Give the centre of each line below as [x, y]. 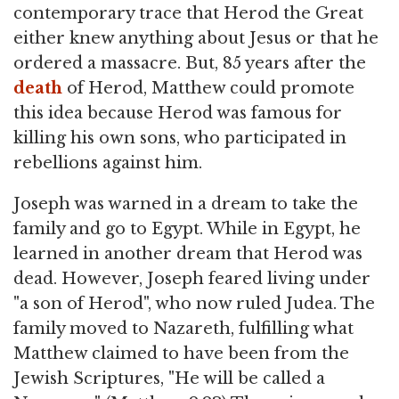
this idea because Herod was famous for [178, 113]
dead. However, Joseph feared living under [192, 278]
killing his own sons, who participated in [180, 138]
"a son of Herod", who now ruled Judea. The [194, 303]
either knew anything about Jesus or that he [196, 38]
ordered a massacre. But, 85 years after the [190, 63]
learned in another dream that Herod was [188, 253]
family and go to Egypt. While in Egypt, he [187, 228]
